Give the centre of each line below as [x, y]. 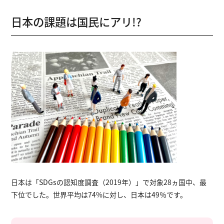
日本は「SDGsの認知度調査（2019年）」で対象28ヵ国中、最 [109, 182]
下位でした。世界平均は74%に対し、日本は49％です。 [99, 194]
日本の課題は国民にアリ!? [76, 21]
